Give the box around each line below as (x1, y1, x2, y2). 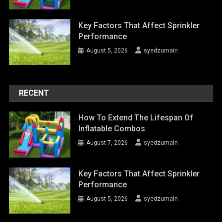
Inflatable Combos (78, 124, 146, 134)
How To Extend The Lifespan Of (78, 113, 194, 123)
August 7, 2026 (86, 139, 128, 147)
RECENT (19, 88, 50, 98)
